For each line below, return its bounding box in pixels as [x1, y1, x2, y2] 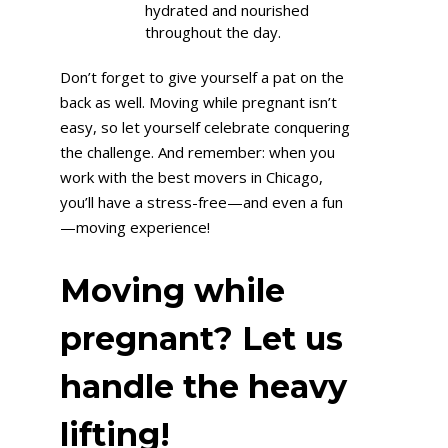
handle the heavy [60, 366, 347, 406]
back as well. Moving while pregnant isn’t [60, 92, 337, 113]
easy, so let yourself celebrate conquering [60, 117, 350, 138]
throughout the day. [145, 21, 281, 42]
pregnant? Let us [60, 318, 343, 358]
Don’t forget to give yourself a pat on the [60, 67, 344, 88]
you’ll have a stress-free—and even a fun [60, 192, 343, 213]
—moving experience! [60, 217, 210, 238]
